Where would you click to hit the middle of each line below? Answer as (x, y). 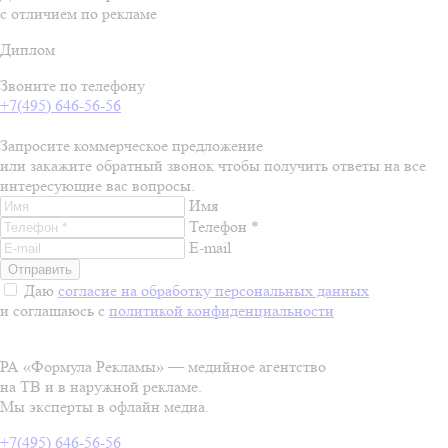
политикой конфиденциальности (221, 311)
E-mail (210, 248)
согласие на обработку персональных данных (213, 291)
